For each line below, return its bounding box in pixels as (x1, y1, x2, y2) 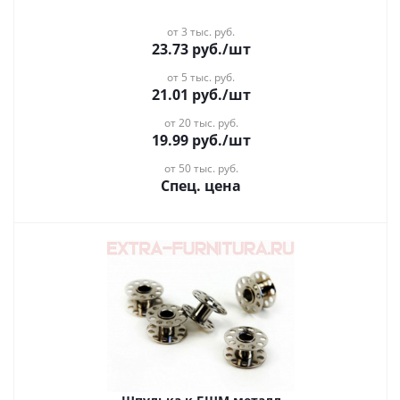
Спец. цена (161, 176, 241, 196)
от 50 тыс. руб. (163, 161, 238, 176)
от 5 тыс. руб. (167, 70, 235, 85)
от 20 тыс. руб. (163, 115, 238, 130)
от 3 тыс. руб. (167, 24, 235, 39)
